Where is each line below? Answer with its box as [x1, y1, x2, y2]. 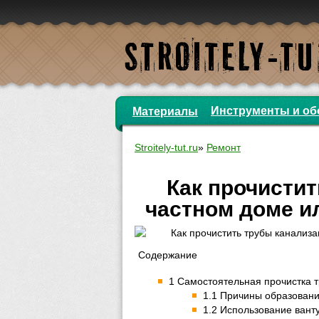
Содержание [138, 249, 197, 261]
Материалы [132, 105, 198, 117]
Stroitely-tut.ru [135, 142, 198, 153]
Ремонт [206, 142, 241, 153]
